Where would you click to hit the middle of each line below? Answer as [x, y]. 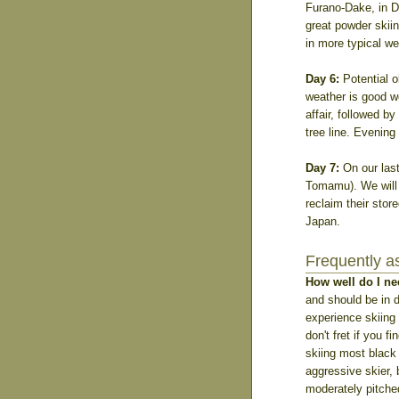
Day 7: [322, 168]
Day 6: [322, 79]
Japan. [323, 221]
